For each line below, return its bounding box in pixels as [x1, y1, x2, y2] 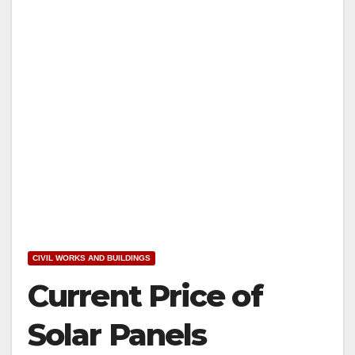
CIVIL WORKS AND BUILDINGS [32, 254, 151, 262]
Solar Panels [28, 316, 207, 353]
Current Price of [28, 277, 262, 315]
